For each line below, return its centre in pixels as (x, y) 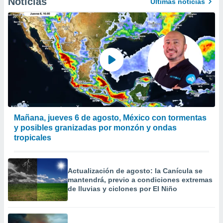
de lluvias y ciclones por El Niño (122, 189)
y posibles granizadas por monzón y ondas (95, 128)
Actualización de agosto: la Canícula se (135, 171)
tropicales (33, 138)
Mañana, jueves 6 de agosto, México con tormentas (110, 118)
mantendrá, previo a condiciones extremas (140, 180)
